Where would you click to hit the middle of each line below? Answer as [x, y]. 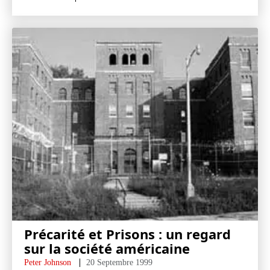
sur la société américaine [107, 248]
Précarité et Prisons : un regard [127, 234]
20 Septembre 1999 [119, 262]
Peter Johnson [48, 262]
